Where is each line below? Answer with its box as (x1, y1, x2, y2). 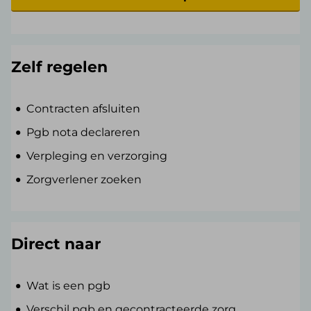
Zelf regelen (11, 58, 108, 77)
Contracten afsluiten (26, 102, 141, 116)
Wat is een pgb (26, 279, 111, 293)
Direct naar (11, 235, 101, 254)
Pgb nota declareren (26, 126, 141, 140)
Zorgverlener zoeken (26, 173, 142, 187)
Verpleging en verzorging (26, 149, 168, 163)
